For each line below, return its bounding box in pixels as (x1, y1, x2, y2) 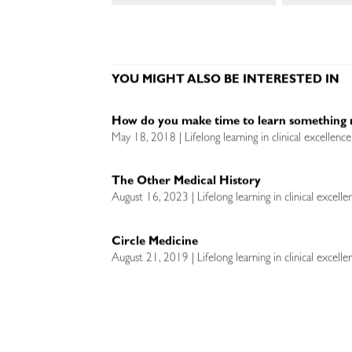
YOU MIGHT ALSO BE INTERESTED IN (112, 75, 340, 87)
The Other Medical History (112, 176, 262, 189)
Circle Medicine (112, 236, 199, 249)
